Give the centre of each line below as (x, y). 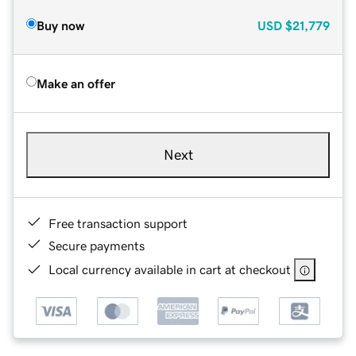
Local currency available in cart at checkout (170, 269)
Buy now (60, 25)
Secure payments (97, 245)
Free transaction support (118, 223)
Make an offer (76, 83)
